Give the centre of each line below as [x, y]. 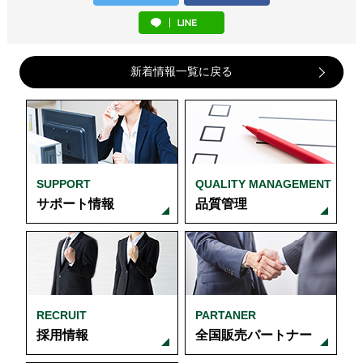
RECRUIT [61, 316]
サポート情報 [75, 204]
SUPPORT [63, 184]
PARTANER [226, 316]
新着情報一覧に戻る [181, 71]
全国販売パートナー [254, 335]
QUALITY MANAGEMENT [264, 184]
